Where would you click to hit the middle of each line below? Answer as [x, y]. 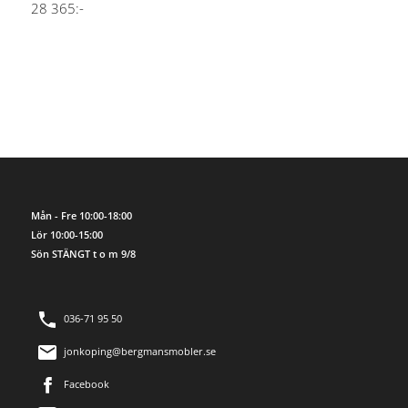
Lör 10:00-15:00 [66, 235]
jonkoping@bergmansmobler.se [139, 352]
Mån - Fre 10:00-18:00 [81, 216]
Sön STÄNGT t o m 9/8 [83, 254]
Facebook [86, 384]
